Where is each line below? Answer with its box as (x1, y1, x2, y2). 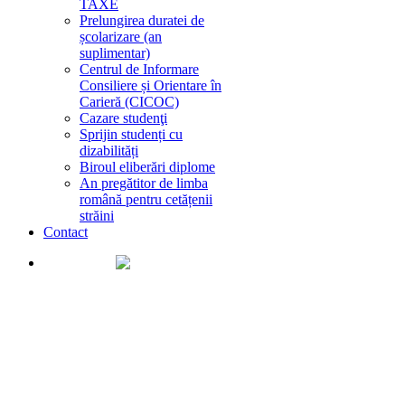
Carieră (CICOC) (80, 94, 179, 109)
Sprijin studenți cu (80, 127, 183, 142)
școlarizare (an (80, 29, 162, 44)
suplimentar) (80, 45, 150, 61)
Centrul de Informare (80, 61, 199, 77)
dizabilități (80, 143, 138, 158)
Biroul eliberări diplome (80, 159, 215, 174)
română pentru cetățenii (80, 192, 212, 207)
